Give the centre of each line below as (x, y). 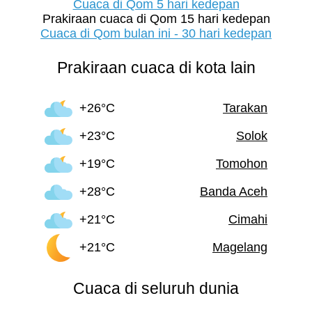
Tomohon (242, 164)
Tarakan (245, 108)
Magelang (240, 248)
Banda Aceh (234, 192)
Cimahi (248, 220)
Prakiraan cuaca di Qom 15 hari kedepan (156, 18)
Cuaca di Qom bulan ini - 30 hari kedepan (156, 33)
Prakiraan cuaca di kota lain (156, 67)
